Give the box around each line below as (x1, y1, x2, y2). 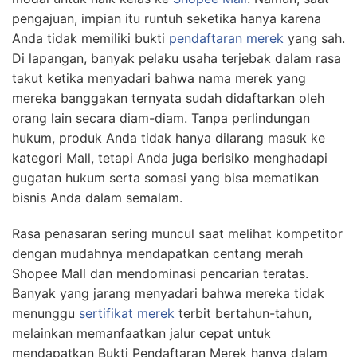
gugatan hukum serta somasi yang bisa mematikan (12, 170, 319, 186)
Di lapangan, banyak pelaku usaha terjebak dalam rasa (12, 50, 341, 67)
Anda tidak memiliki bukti (12, 30, 169, 47)
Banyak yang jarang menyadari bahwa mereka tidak (12, 285, 324, 302)
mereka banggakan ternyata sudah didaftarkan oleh (12, 90, 324, 107)
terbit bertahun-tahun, (175, 305, 312, 322)
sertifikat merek (79, 305, 175, 322)
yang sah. (284, 30, 345, 47)
